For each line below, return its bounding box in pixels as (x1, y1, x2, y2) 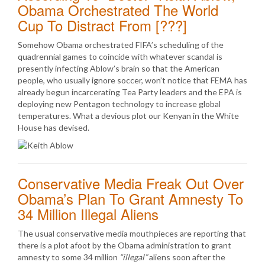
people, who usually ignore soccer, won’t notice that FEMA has (18, 75, 247, 85)
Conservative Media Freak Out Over (18, 173, 244, 193)
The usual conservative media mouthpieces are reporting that (18, 228, 246, 238)
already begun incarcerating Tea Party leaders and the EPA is (18, 87, 242, 97)
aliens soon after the (147, 252, 225, 262)
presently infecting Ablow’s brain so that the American (18, 63, 219, 73)
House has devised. (18, 122, 89, 132)
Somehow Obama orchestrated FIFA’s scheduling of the (18, 40, 224, 50)
